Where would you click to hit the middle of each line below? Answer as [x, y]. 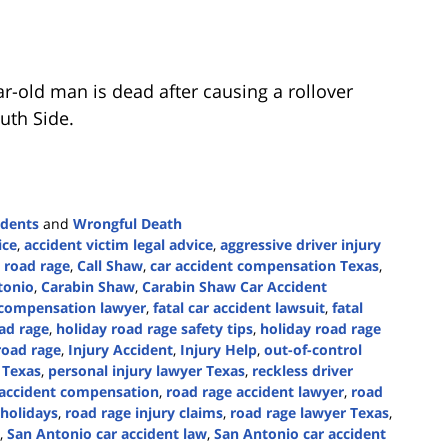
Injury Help [218, 350]
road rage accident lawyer [255, 392]
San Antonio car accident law [107, 434]
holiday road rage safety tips [154, 329]
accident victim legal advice [118, 245]
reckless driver [302, 371]
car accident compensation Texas [264, 266]
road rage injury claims [144, 413]
